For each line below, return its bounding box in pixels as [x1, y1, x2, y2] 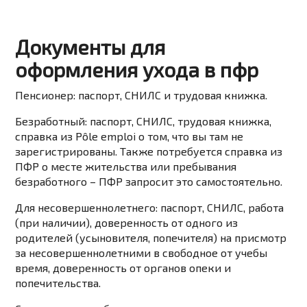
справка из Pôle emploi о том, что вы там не [15, 130, 244, 143]
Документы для [15, 34, 166, 60]
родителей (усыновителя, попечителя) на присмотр [15, 231, 287, 245]
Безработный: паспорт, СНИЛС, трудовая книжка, [15, 114, 272, 128]
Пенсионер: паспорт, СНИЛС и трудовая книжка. [15, 88, 268, 102]
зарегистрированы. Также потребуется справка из [15, 145, 283, 158]
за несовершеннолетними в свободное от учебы [15, 246, 268, 260]
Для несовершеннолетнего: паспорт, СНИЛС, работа [15, 201, 284, 214]
